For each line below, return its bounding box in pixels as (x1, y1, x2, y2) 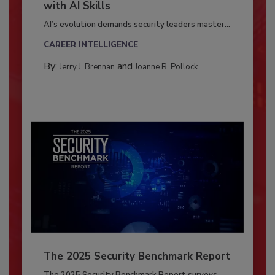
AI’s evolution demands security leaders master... (43, 19, 230, 30)
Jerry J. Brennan (59, 61, 115, 72)
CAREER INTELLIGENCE (43, 39, 138, 50)
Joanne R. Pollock (134, 61, 198, 72)
